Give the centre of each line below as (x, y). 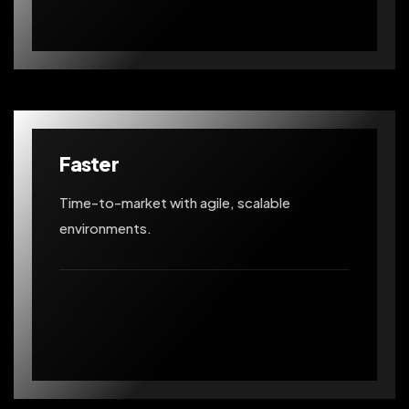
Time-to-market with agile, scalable (175, 202)
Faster (89, 163)
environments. (105, 227)
